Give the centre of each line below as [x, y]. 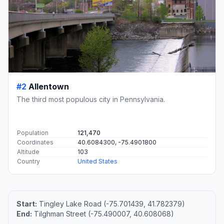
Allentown [49, 87]
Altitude [28, 152]
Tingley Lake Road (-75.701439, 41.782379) [111, 204]
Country [28, 161]
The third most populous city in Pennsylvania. [91, 99]
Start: [27, 204]
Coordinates [35, 142]
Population [33, 133]
